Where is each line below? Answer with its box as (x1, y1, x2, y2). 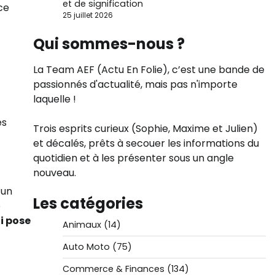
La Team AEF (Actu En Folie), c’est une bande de (33, 63, 265, 77)
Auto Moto (62, 241, 110, 253)
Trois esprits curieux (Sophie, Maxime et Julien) (33, 122, 258, 136)
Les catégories (33, 193, 143, 214)
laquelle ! (33, 92, 76, 106)
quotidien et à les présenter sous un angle (33, 151, 234, 165)
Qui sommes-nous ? (33, 34, 185, 54)
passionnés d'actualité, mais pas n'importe (33, 77, 238, 91)
